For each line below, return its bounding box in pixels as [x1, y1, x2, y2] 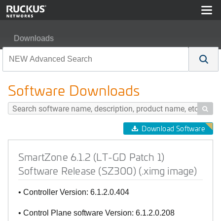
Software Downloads [8, 80, 140, 100]
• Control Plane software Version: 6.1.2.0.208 [18, 209, 175, 217]
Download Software [142, 124, 205, 133]
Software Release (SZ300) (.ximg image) [18, 164, 197, 177]
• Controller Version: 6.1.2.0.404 [18, 188, 129, 196]
